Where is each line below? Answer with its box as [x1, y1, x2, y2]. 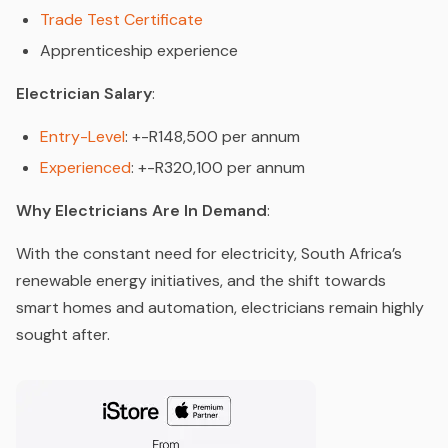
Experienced [40, 156, 131, 178]
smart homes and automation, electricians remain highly [16, 296, 424, 318]
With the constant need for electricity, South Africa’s [16, 242, 402, 264]
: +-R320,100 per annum [131, 156, 305, 178]
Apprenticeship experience [40, 39, 238, 61]
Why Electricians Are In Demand [16, 199, 267, 221]
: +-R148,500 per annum [125, 125, 300, 147]
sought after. [16, 323, 110, 345]
